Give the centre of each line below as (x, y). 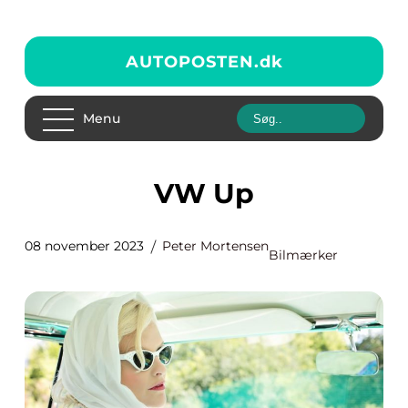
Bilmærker (303, 255)
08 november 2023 (84, 246)
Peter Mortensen (215, 246)
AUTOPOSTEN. (192, 61)
